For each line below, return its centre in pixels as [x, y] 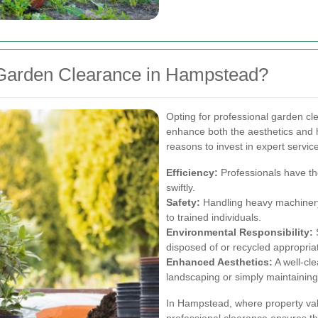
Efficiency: [192, 172]
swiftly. [181, 187]
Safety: [183, 202]
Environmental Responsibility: [240, 232]
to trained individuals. [214, 217]
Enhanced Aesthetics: [219, 262]
